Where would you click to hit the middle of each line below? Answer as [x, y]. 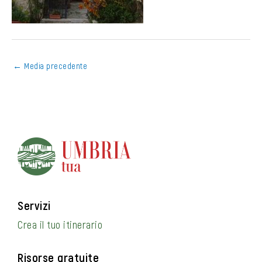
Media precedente [54, 65]
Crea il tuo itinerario [60, 224]
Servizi [34, 205]
